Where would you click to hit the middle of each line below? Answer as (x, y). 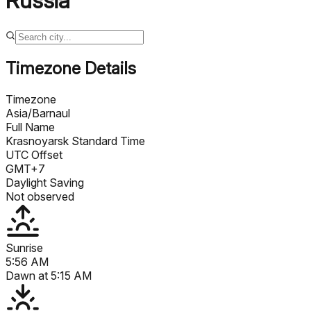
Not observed (40, 196)
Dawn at (28, 275)
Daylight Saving (45, 182)
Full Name (30, 127)
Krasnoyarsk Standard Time (75, 141)
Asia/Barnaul (38, 113)
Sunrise (24, 247)
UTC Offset (34, 154)
